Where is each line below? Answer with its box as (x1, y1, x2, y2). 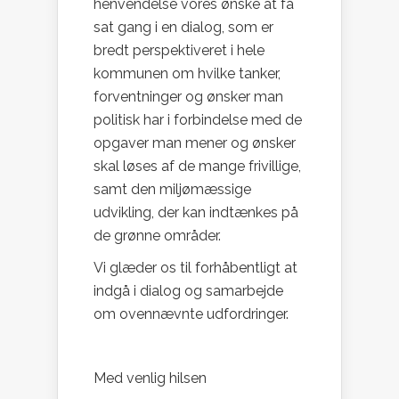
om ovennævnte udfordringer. (94, 305, 289, 323)
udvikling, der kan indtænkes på (94, 204, 298, 222)
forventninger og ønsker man (94, 88, 283, 106)
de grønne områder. (94, 227, 224, 245)
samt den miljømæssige (94, 181, 251, 199)
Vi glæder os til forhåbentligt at (94, 259, 297, 277)
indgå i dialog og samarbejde (94, 282, 283, 300)
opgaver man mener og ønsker (94, 134, 296, 152)
